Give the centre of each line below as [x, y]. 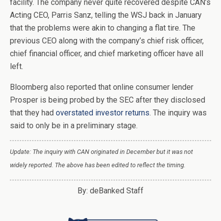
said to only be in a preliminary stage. [74, 126]
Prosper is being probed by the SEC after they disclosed [108, 100]
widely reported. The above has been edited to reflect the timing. [98, 165]
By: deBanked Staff [110, 191]
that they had [33, 113]
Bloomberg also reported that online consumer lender [102, 87]
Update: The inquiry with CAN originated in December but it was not [101, 152]
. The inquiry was [178, 113]
